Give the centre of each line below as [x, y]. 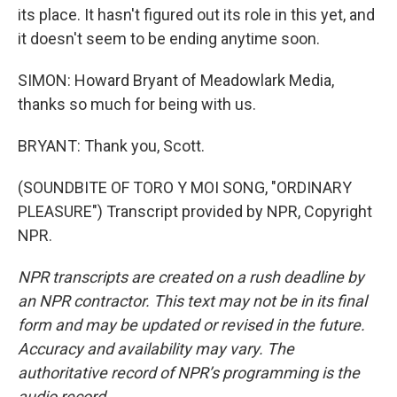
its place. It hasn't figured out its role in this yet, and [196, 15]
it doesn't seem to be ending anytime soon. [169, 39]
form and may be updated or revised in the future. [191, 325]
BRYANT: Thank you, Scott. [111, 146]
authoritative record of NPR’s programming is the [189, 373]
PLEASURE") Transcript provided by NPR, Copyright [195, 211]
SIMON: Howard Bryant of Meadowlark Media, [176, 80]
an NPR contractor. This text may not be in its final [192, 301]
